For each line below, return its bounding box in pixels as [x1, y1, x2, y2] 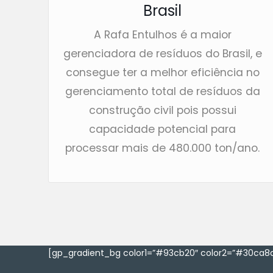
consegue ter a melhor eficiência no [65, 65, 260, 80]
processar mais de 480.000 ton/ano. [65, 141, 260, 156]
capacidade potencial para [89, 122, 236, 137]
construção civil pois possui [88, 103, 236, 118]
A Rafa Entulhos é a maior [93, 27, 232, 43]
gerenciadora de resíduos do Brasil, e [63, 46, 262, 62]
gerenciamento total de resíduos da [65, 84, 260, 99]
